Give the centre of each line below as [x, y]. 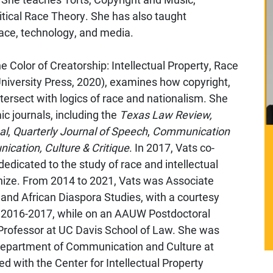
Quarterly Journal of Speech [80, 131]
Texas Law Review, [166, 114]
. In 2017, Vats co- [172, 147]
